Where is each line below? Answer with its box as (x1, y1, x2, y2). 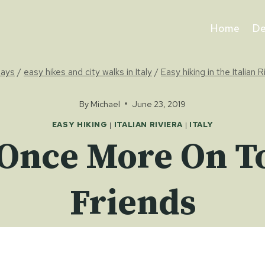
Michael (91, 98, 121, 109)
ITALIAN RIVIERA (114, 119, 183, 130)
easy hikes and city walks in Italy (24, 66, 152, 79)
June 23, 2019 (132, 98, 186, 109)
